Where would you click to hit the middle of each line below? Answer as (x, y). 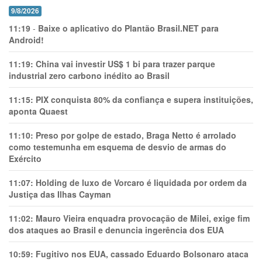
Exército (25, 158)
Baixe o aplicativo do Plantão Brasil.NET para (128, 28)
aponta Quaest (38, 111)
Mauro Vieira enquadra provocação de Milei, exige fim (143, 218)
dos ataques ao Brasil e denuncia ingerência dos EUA (116, 230)
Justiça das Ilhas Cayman (60, 194)
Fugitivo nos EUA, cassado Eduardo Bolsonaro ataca (142, 254)
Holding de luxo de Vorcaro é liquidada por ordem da (141, 182)
